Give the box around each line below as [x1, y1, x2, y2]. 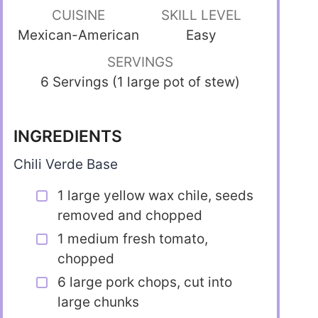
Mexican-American [18, 27, 140, 44]
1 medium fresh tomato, [57, 230, 208, 247]
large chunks [57, 293, 139, 310]
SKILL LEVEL [161, 7, 242, 24]
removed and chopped [57, 207, 202, 224]
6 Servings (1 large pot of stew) [40, 74, 240, 91]
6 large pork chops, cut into [57, 273, 232, 290]
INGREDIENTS [13, 126, 122, 146]
